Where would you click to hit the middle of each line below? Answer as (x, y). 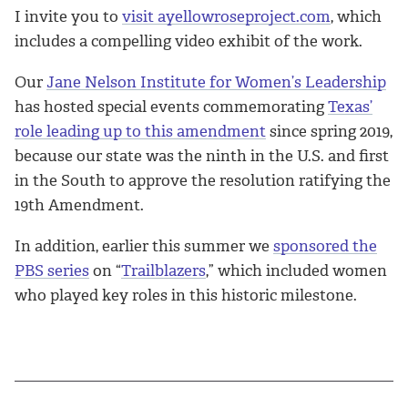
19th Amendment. (79, 204)
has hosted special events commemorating (171, 106)
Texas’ (350, 106)
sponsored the (325, 245)
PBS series (52, 270)
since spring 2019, (329, 131)
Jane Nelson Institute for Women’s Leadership (216, 82)
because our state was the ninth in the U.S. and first (202, 155)
